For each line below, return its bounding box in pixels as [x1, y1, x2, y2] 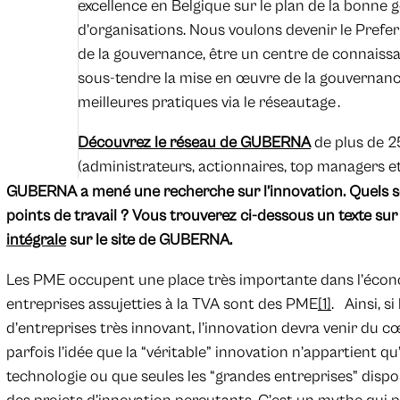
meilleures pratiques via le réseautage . [77, 93, 340, 112]
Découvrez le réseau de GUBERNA [77, 133, 311, 153]
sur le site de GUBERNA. [65, 230, 232, 250]
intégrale [5, 230, 66, 250]
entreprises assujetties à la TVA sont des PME [5, 295, 318, 314]
